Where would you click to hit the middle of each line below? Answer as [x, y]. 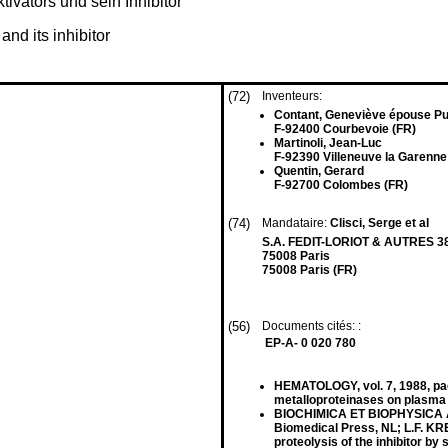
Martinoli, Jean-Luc [328, 143]
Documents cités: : [313, 326]
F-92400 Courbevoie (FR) [345, 129]
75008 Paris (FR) [309, 270]
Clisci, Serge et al [379, 223]
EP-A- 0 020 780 [310, 343]
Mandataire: [296, 223]
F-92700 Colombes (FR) [341, 185]
